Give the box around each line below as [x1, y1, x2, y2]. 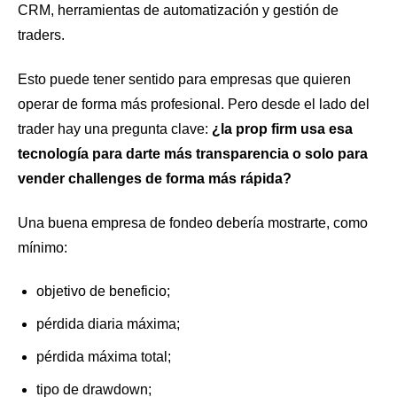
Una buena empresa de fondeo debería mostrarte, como [18, 214, 368, 230]
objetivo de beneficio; [35, 284, 170, 300]
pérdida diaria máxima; [35, 316, 180, 332]
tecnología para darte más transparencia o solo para [18, 146, 368, 162]
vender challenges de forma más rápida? [18, 171, 292, 187]
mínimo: [18, 239, 67, 255]
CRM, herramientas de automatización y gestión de [18, 3, 339, 19]
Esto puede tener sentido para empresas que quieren [18, 72, 351, 88]
